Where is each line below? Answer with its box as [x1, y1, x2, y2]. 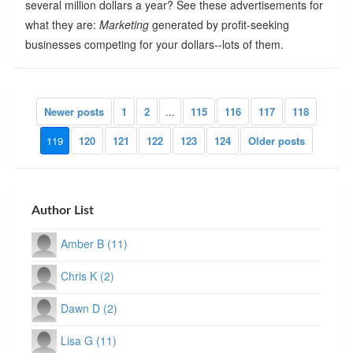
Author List [32, 203, 95, 217]
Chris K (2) [61, 267, 115, 284]
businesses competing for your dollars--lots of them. [24, 36, 284, 53]
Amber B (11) [61, 235, 128, 251]
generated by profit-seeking [148, 17, 289, 33]
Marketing [98, 17, 149, 33]
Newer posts [44, 103, 104, 119]
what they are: [24, 17, 99, 33]
